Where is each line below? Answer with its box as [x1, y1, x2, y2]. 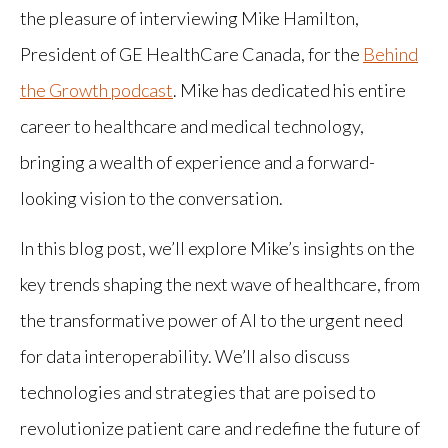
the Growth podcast [20, 78, 173, 101]
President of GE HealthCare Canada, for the [20, 42, 363, 65]
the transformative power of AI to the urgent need [20, 308, 403, 331]
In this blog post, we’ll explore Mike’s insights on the [20, 236, 415, 259]
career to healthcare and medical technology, [20, 114, 364, 137]
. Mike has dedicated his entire [173, 78, 406, 101]
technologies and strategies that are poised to [20, 380, 376, 403]
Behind [363, 42, 418, 65]
